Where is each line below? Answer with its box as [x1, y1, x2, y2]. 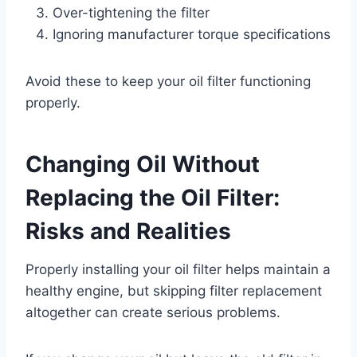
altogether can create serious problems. [25, 304, 280, 320]
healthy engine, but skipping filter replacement [25, 282, 322, 299]
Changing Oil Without [25, 150, 260, 178]
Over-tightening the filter [53, 4, 210, 21]
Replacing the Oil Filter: [25, 183, 280, 211]
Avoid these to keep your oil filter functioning [25, 73, 311, 89]
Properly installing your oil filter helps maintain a [25, 261, 331, 277]
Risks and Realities [25, 217, 231, 245]
